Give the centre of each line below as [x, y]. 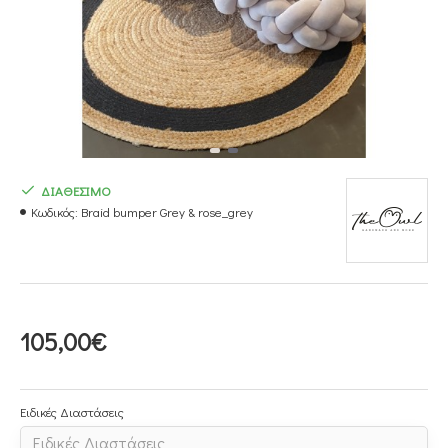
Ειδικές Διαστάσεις [72, 411]
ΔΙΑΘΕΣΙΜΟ [76, 190]
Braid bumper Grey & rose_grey [167, 211]
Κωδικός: [54, 211]
